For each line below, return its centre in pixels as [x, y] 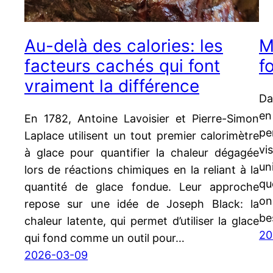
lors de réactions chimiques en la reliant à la [142, 170]
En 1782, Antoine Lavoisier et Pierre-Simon [142, 119]
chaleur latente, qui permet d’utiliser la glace [142, 221]
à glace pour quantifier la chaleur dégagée [142, 153]
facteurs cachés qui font [122, 66]
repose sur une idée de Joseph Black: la [142, 204]
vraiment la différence [112, 86]
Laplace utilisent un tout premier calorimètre [142, 136]
